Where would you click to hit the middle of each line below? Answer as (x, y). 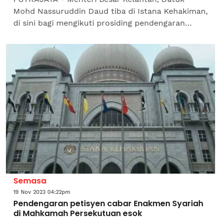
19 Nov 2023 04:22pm (42, 192)
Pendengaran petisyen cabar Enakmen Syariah (108, 203)
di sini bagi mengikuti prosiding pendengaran (99, 23)
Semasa (30, 181)
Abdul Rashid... (42, 46)
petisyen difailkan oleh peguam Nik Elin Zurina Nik (110, 35)
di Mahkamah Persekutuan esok (78, 213)
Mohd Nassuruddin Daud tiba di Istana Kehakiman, (110, 11)
